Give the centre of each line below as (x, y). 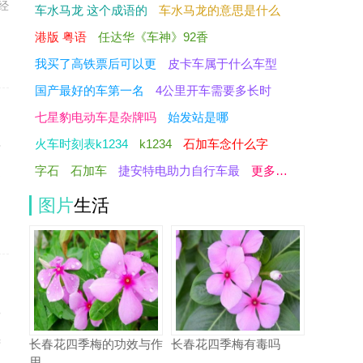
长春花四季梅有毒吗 (226, 344)
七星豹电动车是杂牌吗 (96, 117)
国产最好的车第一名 (90, 90)
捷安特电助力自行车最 (179, 171)
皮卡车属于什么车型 (222, 64)
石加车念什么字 (226, 144)
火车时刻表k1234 (81, 144)
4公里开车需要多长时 (214, 90)
